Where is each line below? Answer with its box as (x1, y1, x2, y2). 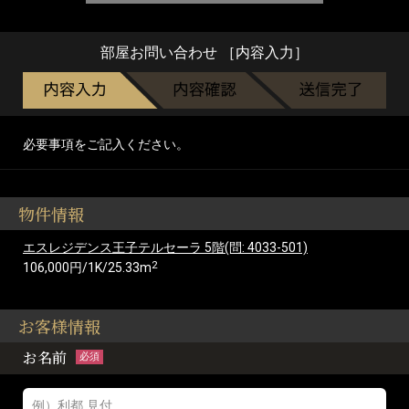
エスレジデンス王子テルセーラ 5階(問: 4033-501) (23, 239, 308, 255)
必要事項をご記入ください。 (23, 136, 189, 152)
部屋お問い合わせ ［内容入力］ (100, 44, 309, 61)
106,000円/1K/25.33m (23, 259, 152, 275)
